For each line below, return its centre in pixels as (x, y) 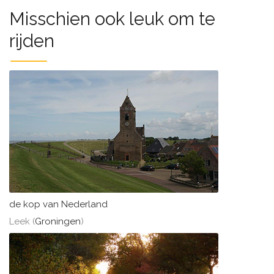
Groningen (58, 221)
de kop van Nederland (58, 204)
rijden (32, 41)
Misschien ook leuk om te (112, 19)
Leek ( (22, 221)
